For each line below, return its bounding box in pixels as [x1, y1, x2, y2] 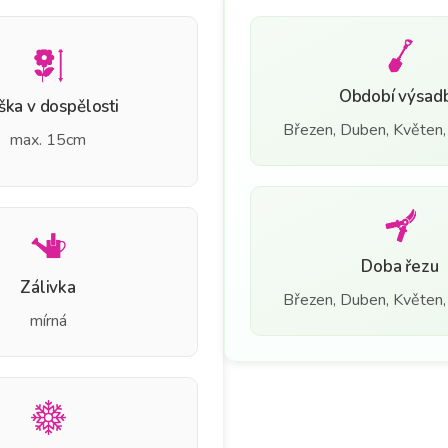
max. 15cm [10, 129, 86, 152]
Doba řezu [361, 254, 439, 278]
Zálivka [20, 275, 76, 299]
